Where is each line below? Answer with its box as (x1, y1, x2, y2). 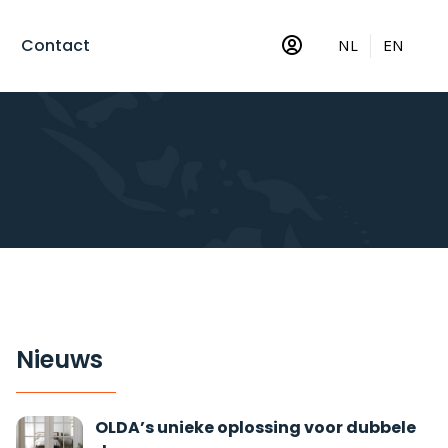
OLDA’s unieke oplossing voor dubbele (94, 416, 416, 439)
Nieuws (16, 343, 103, 376)
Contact (20, 34, 90, 57)
